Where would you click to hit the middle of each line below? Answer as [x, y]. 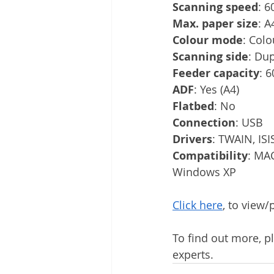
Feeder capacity [216, 73]
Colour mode [208, 40]
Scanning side [210, 56]
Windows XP [204, 172]
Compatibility [210, 155]
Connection [204, 122]
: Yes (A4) [217, 89]
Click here [198, 205]
